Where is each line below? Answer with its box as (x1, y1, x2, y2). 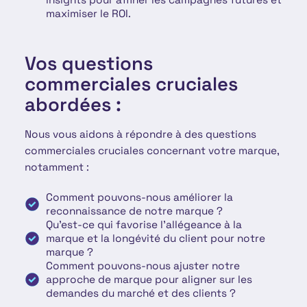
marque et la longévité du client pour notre (45, 231, 265, 245)
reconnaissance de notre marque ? (45, 204, 223, 217)
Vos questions (24, 51, 153, 75)
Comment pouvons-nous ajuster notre (45, 258, 240, 272)
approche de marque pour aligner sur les (45, 272, 252, 286)
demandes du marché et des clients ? (45, 286, 236, 299)
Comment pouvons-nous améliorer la (45, 190, 233, 204)
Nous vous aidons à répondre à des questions (24, 127, 256, 140)
